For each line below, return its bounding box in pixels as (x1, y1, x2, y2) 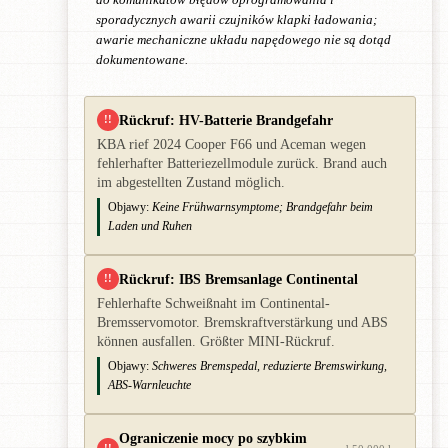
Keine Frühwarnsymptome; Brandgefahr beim (152, 199, 373, 214)
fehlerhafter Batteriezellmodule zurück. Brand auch (97, 155, 387, 171)
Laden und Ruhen (108, 218, 192, 233)
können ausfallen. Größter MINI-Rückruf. (97, 333, 335, 349)
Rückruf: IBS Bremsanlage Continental (119, 270, 358, 287)
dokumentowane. (96, 52, 188, 67)
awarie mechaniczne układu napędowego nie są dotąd (96, 32, 391, 47)
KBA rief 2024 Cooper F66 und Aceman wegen (97, 136, 366, 152)
